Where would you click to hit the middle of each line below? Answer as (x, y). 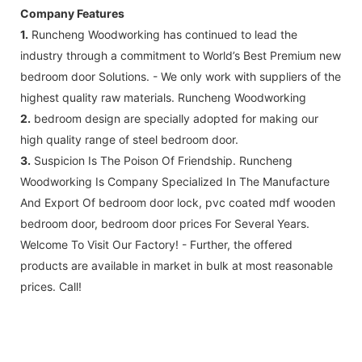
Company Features (72, 13)
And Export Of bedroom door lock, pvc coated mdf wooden (178, 202)
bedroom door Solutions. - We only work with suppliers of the (181, 76)
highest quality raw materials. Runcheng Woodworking (163, 97)
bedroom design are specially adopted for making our (175, 118)
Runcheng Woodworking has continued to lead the (163, 34)
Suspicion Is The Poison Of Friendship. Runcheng (162, 160)
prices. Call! (51, 286)
